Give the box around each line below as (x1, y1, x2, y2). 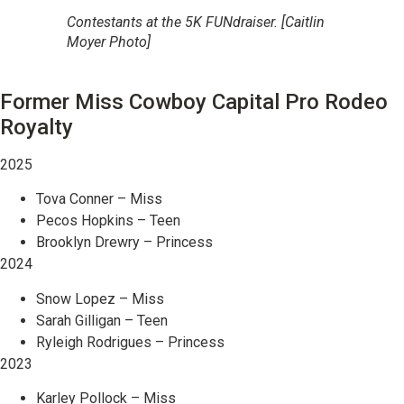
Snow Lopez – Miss (36, 289, 164, 308)
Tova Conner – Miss (36, 190, 162, 208)
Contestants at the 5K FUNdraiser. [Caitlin (67, 13, 325, 31)
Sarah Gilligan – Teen (36, 311, 168, 329)
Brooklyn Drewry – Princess (36, 234, 213, 252)
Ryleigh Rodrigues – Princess (36, 333, 225, 351)
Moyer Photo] (67, 32, 151, 50)
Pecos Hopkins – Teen (36, 212, 180, 230)
